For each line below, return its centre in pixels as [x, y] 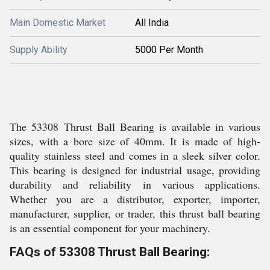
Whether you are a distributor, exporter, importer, [135, 199]
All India [152, 23]
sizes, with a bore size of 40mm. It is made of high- [135, 141]
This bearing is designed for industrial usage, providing [135, 170]
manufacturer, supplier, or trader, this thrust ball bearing [135, 213]
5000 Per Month [169, 50]
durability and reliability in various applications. [135, 184]
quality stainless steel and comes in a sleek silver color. [135, 155]
